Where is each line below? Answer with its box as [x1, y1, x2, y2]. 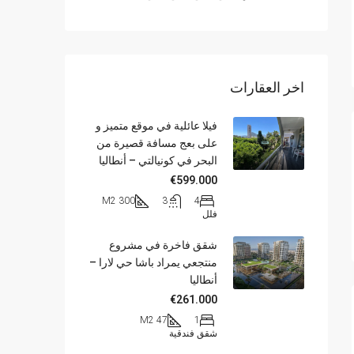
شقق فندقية [169, 327, 217, 339]
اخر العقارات [230, 78, 304, 96]
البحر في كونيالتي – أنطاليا [99, 153, 217, 167]
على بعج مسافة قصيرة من [96, 136, 217, 149]
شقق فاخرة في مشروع [109, 238, 217, 251]
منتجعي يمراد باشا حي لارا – [89, 255, 217, 269]
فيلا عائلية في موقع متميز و [96, 119, 217, 132]
